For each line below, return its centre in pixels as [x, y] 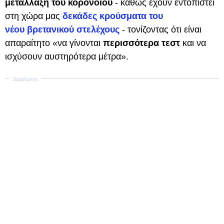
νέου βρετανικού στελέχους [62, 29]
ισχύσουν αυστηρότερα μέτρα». [67, 56]
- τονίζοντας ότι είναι [160, 29]
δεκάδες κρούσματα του [113, 16]
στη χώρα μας [34, 16]
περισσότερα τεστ [141, 43]
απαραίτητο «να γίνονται [54, 43]
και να [193, 43]
